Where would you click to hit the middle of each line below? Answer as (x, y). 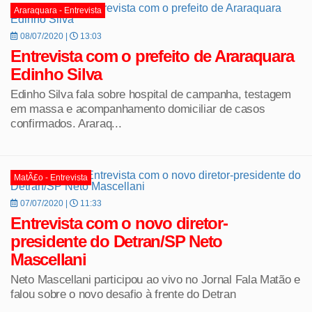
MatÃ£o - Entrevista (51, 177)
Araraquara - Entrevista (58, 10)
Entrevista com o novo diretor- (119, 223)
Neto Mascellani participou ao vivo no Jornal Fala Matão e (155, 279)
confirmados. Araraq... (66, 123)
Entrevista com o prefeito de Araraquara (152, 56)
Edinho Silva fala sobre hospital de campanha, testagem (151, 94)
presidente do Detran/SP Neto (116, 241)
